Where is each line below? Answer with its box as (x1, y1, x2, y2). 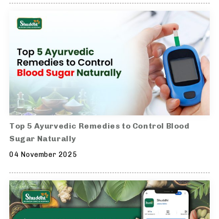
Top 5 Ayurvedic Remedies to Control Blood (9, 121, 190, 131)
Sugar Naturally (9, 134, 76, 143)
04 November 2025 (9, 151, 78, 159)
